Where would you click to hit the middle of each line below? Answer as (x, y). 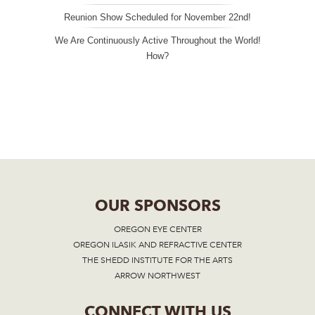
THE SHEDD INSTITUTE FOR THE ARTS (157, 261)
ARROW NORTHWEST (157, 276)
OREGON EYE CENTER (157, 230)
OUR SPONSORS (157, 206)
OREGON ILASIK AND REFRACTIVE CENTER (157, 245)
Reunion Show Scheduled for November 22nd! (157, 17)
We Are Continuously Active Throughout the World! (157, 40)
